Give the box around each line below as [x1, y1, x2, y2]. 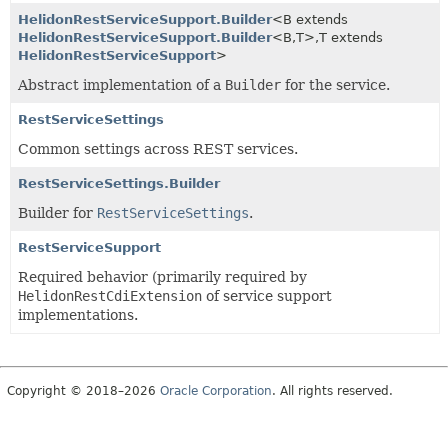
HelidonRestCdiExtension [18, 288, 202, 304]
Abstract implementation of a [18, 77, 225, 93]
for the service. [281, 77, 390, 93]
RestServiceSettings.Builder [18, 176, 220, 191]
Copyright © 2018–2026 [7, 384, 160, 398]
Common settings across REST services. [18, 141, 298, 157]
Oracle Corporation [160, 384, 272, 398]
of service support [202, 288, 332, 304]
